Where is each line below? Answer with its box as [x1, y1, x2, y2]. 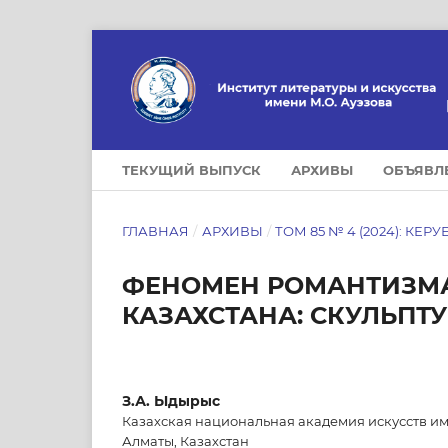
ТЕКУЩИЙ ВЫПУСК [122, 161, 261, 178]
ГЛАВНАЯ [122, 222, 189, 239]
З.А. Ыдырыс [122, 391, 220, 410]
